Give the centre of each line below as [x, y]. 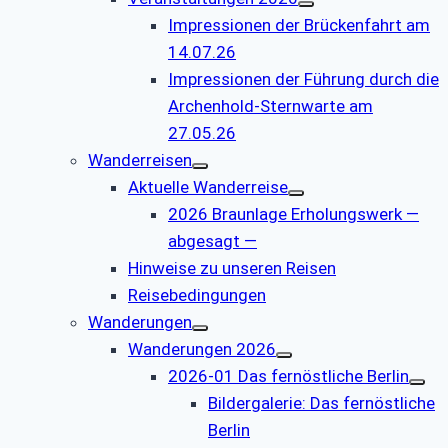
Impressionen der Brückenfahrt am [299, 24]
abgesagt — [212, 240]
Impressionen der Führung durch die [303, 78]
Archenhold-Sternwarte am [270, 105]
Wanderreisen [140, 159]
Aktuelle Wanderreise [208, 186]
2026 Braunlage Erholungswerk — [293, 213]
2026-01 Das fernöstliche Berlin [288, 375]
